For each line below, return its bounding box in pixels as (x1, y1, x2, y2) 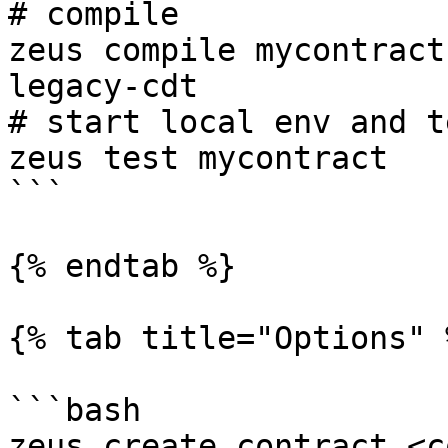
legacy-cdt (8, 68, 198, 104)
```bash (8, 392, 141, 428)
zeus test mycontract (8, 140, 388, 176)
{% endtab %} (8, 248, 236, 284)
